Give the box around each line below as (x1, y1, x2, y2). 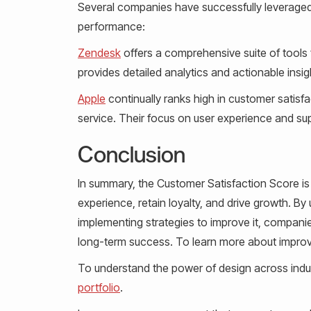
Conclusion (78, 140, 185, 167)
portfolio (78, 280, 120, 294)
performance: (78, 19, 145, 33)
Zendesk (78, 45, 121, 60)
